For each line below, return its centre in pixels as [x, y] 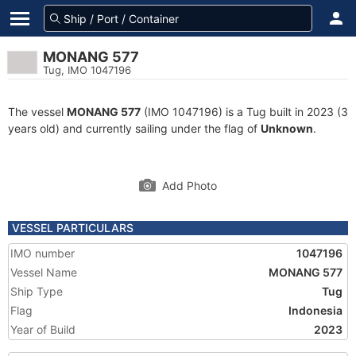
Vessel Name [44, 272]
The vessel [37, 112]
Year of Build [43, 329]
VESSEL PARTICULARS [73, 228]
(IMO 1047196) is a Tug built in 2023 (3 [244, 112]
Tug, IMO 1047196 [87, 70]
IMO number [43, 253]
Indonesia [315, 310]
